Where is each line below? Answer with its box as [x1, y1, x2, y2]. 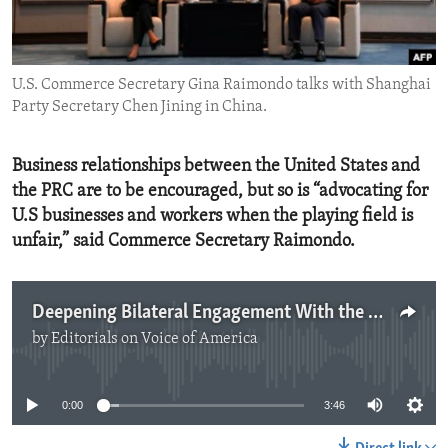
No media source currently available [94, 341, 370, 361]
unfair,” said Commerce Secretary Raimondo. [12, 232, 355, 252]
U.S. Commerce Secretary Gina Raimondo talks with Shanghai [12, 77, 431, 94]
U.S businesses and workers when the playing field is [12, 207, 413, 227]
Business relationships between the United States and [12, 157, 420, 177]
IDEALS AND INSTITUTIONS [36, 47, 219, 63]
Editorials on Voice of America [51, 331, 258, 348]
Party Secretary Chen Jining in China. [12, 99, 267, 116]
